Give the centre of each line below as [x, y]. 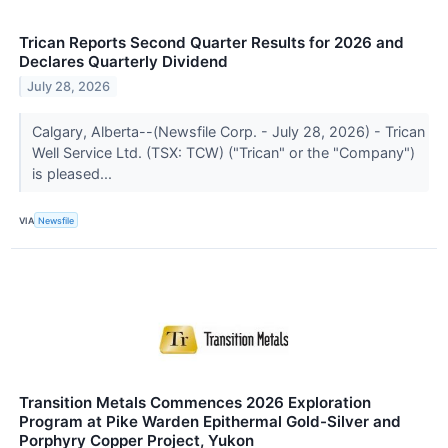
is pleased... [73, 173]
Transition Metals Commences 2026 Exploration [195, 403]
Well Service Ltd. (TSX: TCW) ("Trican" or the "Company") [223, 152]
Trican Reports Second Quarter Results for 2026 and [211, 42]
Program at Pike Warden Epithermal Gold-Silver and [210, 422]
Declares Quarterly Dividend [123, 61]
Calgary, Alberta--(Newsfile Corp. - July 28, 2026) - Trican [228, 131]
